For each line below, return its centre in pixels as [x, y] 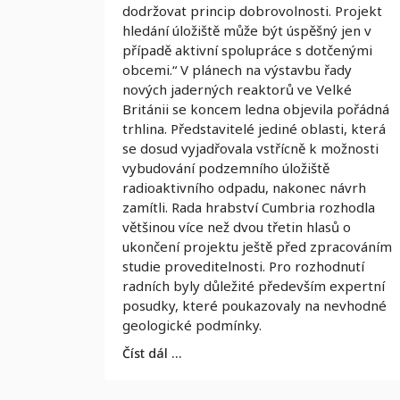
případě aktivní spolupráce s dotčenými [247, 50]
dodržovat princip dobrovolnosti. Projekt [252, 11]
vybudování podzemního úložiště [226, 168]
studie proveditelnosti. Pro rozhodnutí [243, 266]
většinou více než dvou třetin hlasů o [237, 227]
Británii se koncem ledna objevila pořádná [256, 109]
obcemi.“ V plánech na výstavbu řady [237, 70]
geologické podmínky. [192, 325]
